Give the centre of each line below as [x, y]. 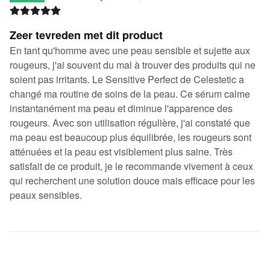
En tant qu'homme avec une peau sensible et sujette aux [130, 50]
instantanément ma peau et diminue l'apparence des [121, 108]
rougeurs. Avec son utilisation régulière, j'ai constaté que [130, 122]
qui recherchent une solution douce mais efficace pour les [132, 180]
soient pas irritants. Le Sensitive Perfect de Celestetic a [127, 79]
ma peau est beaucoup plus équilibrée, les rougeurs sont [130, 137]
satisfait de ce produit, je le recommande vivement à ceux [131, 166]
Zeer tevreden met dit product [86, 35]
